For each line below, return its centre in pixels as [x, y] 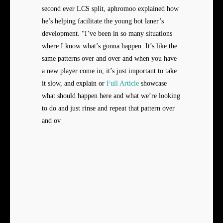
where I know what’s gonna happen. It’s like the [110, 46]
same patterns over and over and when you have [109, 59]
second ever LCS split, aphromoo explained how [110, 9]
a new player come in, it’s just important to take [109, 71]
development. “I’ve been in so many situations [107, 34]
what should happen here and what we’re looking [111, 96]
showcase [153, 84]
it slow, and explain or [74, 84]
